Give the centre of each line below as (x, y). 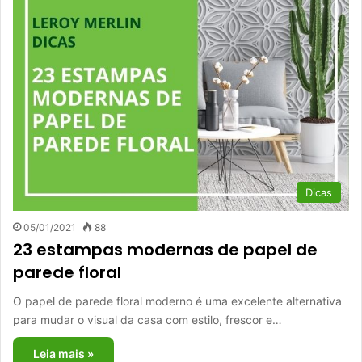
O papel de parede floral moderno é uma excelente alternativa (177, 301)
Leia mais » (63, 354)
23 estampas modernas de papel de (165, 250)
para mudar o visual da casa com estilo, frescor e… (147, 320)
